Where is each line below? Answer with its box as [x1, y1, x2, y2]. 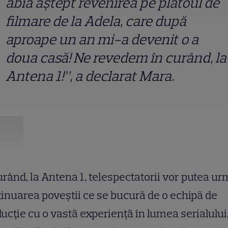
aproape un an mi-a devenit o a [6, 31, 198, 48]
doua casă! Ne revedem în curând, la [6, 49, 226, 67]
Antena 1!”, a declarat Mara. [6, 67, 177, 85]
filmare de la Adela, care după [6, 12, 186, 30]
